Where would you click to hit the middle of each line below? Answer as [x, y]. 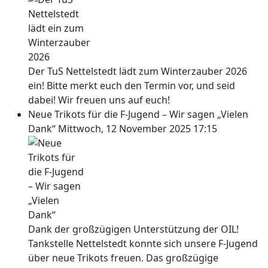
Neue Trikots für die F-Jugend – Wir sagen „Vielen [138, 114]
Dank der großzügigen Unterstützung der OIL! [133, 229]
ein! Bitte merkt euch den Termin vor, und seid [132, 86]
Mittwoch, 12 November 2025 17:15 [138, 129]
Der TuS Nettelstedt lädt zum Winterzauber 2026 [138, 71]
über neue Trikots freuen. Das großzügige [123, 258]
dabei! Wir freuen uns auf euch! [99, 100]
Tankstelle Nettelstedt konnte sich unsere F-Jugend [143, 243]
